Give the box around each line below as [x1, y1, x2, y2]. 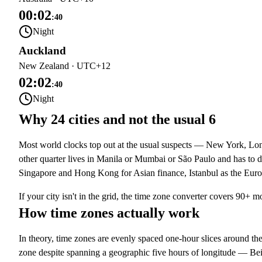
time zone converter [135, 191, 207, 201]
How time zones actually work [19, 205, 199, 220]
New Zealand [19, 61, 69, 71]
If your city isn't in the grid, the [19, 191, 132, 201]
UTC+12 [77, 61, 111, 71]
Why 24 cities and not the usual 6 [19, 112, 216, 127]
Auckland [19, 44, 66, 57]
